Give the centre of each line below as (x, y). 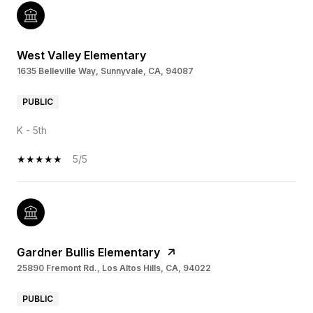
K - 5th (32, 131)
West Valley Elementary (81, 56)
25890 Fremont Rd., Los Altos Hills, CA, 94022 (114, 268)
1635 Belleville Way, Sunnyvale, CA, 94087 (105, 71)
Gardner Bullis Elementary (88, 253)
